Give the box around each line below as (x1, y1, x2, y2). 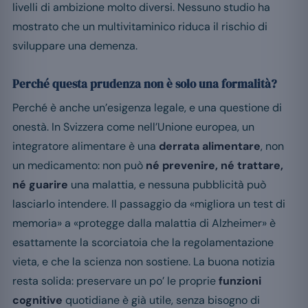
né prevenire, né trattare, (146, 158, 283, 173)
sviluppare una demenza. (12, 38, 137, 54)
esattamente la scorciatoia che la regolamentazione (12, 235, 274, 250)
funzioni (219, 274, 261, 289)
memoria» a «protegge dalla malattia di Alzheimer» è (12, 216, 276, 231)
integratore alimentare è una (12, 139, 159, 154)
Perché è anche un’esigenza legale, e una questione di (12, 100, 282, 115)
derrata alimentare (159, 139, 261, 154)
